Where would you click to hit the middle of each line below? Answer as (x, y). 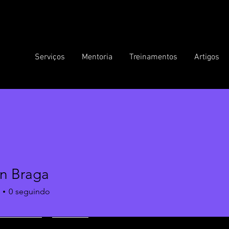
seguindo (33, 191)
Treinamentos (153, 57)
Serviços (50, 57)
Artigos (207, 57)
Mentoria (97, 57)
